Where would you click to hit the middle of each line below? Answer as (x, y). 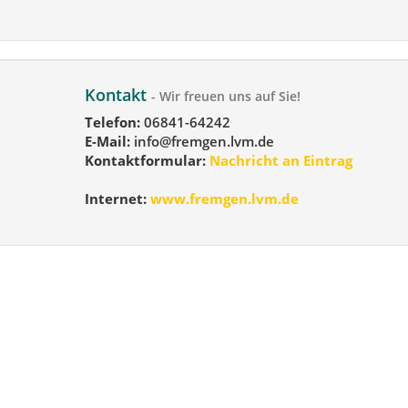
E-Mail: (107, 142)
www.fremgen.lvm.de (224, 199)
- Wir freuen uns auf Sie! (225, 96)
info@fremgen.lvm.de (202, 142)
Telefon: (112, 122)
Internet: (115, 199)
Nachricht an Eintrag (279, 161)
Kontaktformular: (145, 161)
